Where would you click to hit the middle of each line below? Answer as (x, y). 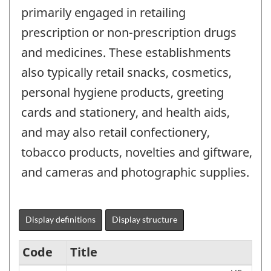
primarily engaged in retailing (103, 12)
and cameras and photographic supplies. (135, 172)
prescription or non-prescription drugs (129, 32)
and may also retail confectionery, (116, 132)
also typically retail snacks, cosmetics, (126, 72)
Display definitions (60, 219)
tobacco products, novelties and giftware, (137, 152)
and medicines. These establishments (126, 52)
